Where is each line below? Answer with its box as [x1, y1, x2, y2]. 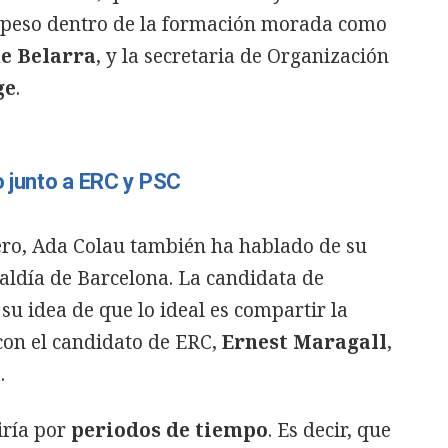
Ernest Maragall [222, 329, 387, 355]
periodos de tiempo [71, 417, 268, 443]
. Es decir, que [268, 417, 391, 443]
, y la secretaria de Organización [96, 43, 389, 69]
